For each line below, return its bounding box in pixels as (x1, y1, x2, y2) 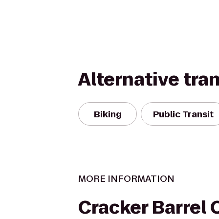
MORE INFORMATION (78, 173, 175, 185)
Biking (93, 108, 122, 120)
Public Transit (153, 108, 214, 120)
